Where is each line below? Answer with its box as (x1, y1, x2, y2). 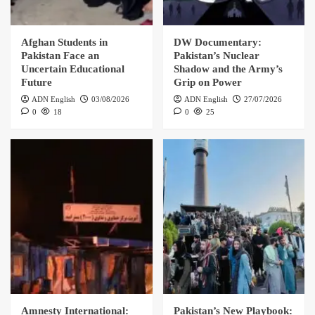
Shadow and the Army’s (173, 63, 283, 75)
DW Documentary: (173, 37, 262, 49)
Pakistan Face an (21, 50, 99, 62)
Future (21, 77, 52, 89)
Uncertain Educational (21, 63, 124, 75)
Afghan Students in (21, 37, 108, 49)
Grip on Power (173, 77, 242, 89)
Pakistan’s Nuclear (173, 50, 259, 62)
